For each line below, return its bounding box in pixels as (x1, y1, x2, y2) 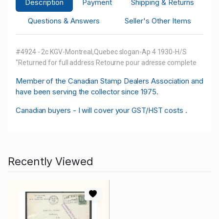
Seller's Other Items (124, 16, 191, 25)
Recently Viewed (8, 154, 93, 168)
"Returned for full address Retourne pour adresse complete (16, 58, 197, 66)
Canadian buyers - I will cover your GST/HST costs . (16, 105, 189, 115)
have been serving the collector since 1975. (16, 87, 158, 96)
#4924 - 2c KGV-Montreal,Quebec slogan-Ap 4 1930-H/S (16, 47, 187, 56)
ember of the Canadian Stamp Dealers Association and (22, 76, 203, 86)
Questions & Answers (28, 16, 100, 25)
